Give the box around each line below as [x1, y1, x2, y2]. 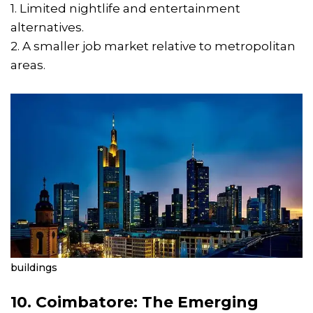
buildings [10, 261, 57, 275]
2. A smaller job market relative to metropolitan [10, 38, 296, 53]
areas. [10, 57, 45, 72]
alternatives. [10, 20, 84, 34]
